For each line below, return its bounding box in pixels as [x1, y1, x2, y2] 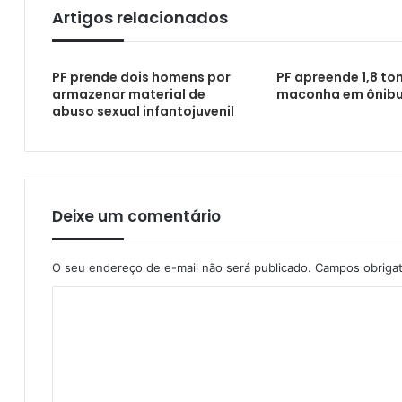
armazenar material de [52, 84, 205, 103]
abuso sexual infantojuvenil [52, 101, 234, 120]
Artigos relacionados [52, 5, 228, 29]
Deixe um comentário [52, 205, 221, 227]
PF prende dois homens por [52, 67, 231, 86]
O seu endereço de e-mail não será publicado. [52, 259, 311, 275]
